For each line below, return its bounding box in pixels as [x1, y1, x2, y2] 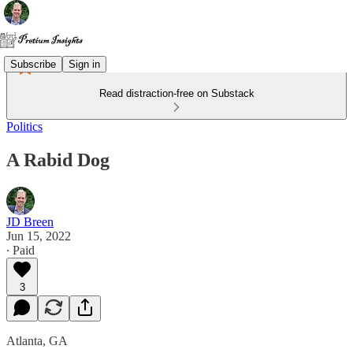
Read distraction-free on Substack [98, 87, 255, 99]
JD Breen [6, 214, 54, 229]
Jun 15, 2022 [6, 229, 71, 243]
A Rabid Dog [6, 149, 110, 170]
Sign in [69, 58, 100, 70]
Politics [6, 120, 43, 133]
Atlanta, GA [6, 333, 71, 347]
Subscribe [10, 58, 56, 70]
